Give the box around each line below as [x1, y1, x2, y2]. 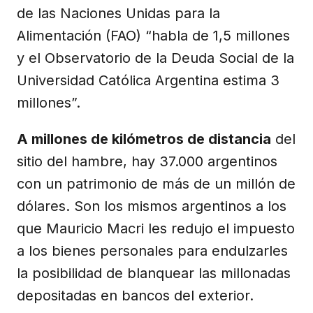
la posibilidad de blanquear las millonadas [17, 264, 291, 282]
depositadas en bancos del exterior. [17, 286, 254, 304]
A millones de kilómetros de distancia [17, 130, 271, 147]
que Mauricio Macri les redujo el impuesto [17, 219, 295, 237]
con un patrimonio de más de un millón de [17, 175, 296, 192]
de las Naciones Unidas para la [17, 4, 220, 22]
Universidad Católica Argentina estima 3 [17, 71, 279, 89]
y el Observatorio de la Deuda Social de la [17, 49, 294, 66]
